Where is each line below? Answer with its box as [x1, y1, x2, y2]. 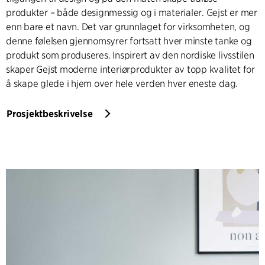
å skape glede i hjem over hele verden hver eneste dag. [6, 77, 238, 89]
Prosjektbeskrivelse [7, 108, 93, 119]
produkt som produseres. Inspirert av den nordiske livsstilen [6, 49, 254, 61]
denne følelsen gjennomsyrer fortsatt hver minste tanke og [6, 35, 252, 47]
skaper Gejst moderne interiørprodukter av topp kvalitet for [6, 63, 255, 75]
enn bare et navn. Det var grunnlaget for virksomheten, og [6, 21, 250, 33]
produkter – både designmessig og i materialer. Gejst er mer [6, 7, 257, 18]
